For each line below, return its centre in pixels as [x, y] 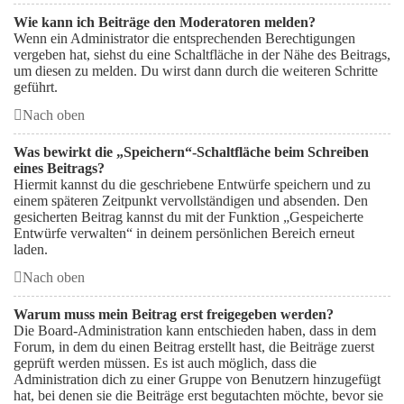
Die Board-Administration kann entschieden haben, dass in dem [195, 331]
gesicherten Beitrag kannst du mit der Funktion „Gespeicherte [188, 217]
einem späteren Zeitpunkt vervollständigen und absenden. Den [191, 201]
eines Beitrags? [59, 168]
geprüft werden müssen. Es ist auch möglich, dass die [165, 363]
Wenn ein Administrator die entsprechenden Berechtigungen [184, 38]
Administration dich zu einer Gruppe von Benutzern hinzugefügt [197, 379]
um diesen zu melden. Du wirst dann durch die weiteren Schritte [196, 71]
